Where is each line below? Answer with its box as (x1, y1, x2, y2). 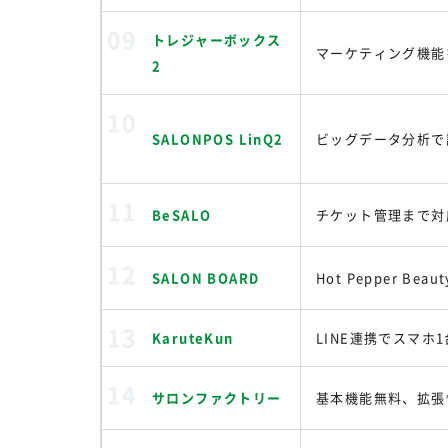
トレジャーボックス (152, 30, 282, 49)
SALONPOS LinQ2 (152, 129, 284, 148)
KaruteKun (152, 328, 234, 347)
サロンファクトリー (152, 388, 282, 407)
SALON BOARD (152, 268, 260, 287)
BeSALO (152, 205, 212, 224)
